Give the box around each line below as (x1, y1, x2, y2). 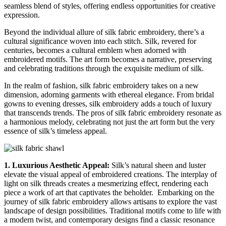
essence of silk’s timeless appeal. (4, 126, 107, 135)
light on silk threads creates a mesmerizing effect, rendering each (4, 179, 208, 188)
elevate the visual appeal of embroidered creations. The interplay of (4, 169, 217, 179)
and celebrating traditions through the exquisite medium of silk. (4, 64, 204, 73)
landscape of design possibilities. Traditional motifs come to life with (4, 206, 221, 215)
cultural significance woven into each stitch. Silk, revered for (4, 36, 196, 45)
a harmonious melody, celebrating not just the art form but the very (4, 117, 215, 126)
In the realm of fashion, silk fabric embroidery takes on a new (4, 81, 199, 90)
